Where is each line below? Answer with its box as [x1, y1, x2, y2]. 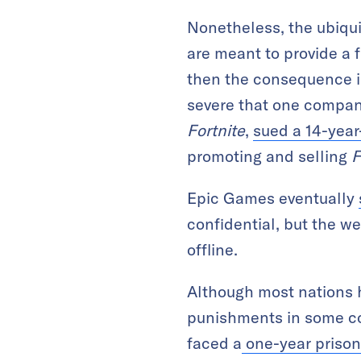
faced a [187, 332, 242, 353]
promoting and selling [187, 145, 351, 166]
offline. [187, 239, 238, 259]
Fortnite [187, 119, 245, 140]
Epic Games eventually [187, 187, 359, 208]
